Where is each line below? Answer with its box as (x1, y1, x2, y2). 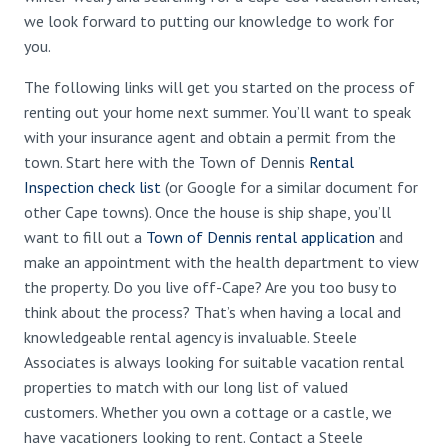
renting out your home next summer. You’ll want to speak (24, 102, 411, 122)
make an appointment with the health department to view (24, 252, 419, 272)
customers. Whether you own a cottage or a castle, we (24, 402, 392, 422)
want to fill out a (24, 227, 146, 247)
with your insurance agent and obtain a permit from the (24, 127, 396, 147)
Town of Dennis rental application (146, 227, 375, 247)
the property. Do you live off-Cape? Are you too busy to (24, 277, 397, 297)
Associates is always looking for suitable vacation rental (24, 352, 404, 372)
